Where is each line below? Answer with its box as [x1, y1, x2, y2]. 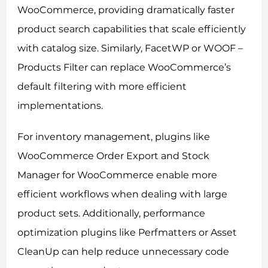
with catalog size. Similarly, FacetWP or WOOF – [17, 42, 243, 54]
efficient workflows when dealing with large [17, 188, 228, 200]
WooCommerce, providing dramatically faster [17, 4, 235, 16]
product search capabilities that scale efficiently [17, 23, 246, 35]
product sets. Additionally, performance [17, 207, 206, 219]
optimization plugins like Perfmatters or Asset [17, 226, 237, 238]
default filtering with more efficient [17, 80, 187, 92]
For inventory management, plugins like [17, 130, 211, 142]
